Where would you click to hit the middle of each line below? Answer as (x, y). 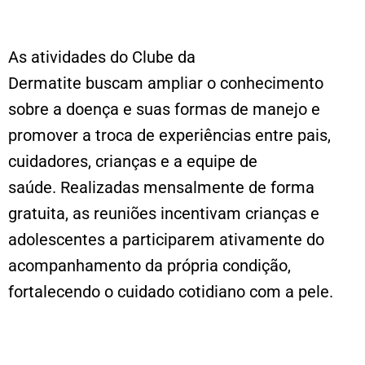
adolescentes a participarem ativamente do (166, 239)
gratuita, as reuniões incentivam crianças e (164, 213)
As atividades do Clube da (102, 57)
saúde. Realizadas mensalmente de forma (161, 187)
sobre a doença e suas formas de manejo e (164, 109)
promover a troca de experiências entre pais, (169, 135)
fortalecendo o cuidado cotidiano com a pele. (171, 291)
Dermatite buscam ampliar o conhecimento (166, 83)
